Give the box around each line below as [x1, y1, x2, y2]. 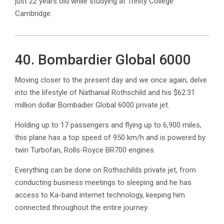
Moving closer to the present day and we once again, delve [15, 75, 207, 84]
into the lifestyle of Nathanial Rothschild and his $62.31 [15, 87, 195, 97]
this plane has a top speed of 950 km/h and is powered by [15, 132, 205, 142]
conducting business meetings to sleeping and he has [15, 177, 191, 187]
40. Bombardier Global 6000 [15, 51, 191, 68]
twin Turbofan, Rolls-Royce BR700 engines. [15, 145, 155, 154]
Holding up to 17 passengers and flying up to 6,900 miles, [15, 120, 201, 129]
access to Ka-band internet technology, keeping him [15, 190, 185, 199]
